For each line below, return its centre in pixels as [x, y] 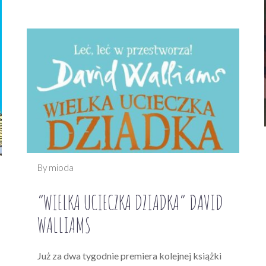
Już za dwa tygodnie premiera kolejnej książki [129, 255]
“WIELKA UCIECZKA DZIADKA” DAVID [130, 202]
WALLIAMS [64, 224]
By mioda [56, 167]
